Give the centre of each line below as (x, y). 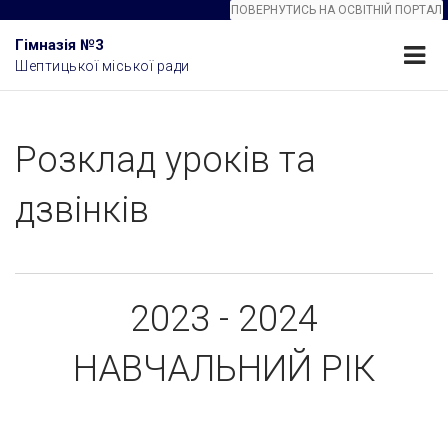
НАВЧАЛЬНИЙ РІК (224, 369)
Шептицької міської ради (102, 66)
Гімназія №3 (59, 45)
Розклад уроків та (165, 160)
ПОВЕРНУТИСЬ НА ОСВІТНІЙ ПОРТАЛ (336, 10)
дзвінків (82, 210)
